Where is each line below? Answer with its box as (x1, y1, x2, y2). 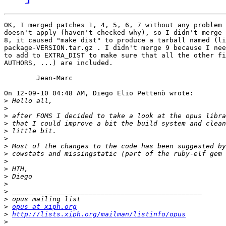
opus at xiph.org (12, 203, 77, 211)
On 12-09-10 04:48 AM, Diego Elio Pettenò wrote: (4, 89, 194, 97)
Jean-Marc (4, 74, 36, 82)
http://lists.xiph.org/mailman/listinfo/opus (12, 210, 186, 218)
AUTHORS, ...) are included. (4, 59, 113, 67)
